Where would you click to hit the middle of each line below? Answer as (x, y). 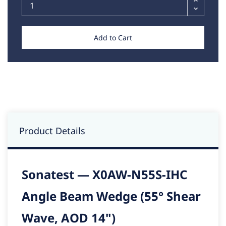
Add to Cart (113, 38)
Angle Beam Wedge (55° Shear (111, 196)
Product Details (52, 131)
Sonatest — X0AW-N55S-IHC (104, 175)
